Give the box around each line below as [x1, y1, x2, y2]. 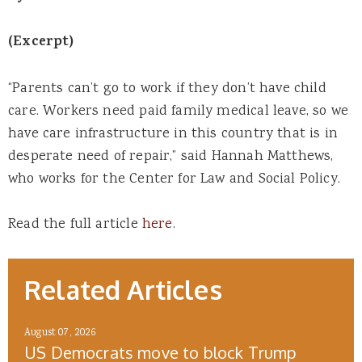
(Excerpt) [8, 32, 74, 55]
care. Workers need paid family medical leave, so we [8, 100, 348, 122]
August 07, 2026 [24, 326, 96, 342]
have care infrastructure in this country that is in [8, 123, 338, 145]
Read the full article [8, 213, 142, 235]
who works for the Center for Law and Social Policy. [8, 168, 340, 190]
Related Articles [24, 272, 222, 306]
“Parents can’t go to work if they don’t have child [8, 78, 326, 99]
